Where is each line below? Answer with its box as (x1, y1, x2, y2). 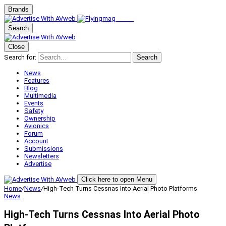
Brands (8, 6, 29, 13)
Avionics (24, 122, 49, 130)
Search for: (4, 53, 36, 61)
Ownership (24, 115, 55, 122)
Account (24, 137, 48, 145)
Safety (24, 107, 43, 115)
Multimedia (24, 92, 56, 99)
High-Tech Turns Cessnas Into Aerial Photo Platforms (43, 185, 197, 192)
